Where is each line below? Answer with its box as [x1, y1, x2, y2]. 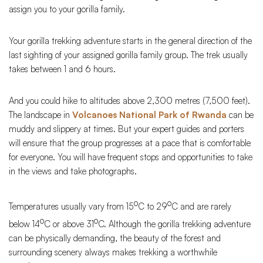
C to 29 [138, 201, 167, 213]
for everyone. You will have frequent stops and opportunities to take [9, 151, 252, 163]
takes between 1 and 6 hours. [9, 63, 116, 75]
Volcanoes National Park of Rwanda [72, 109, 227, 121]
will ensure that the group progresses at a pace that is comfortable [9, 137, 251, 149]
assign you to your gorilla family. [9, 4, 125, 15]
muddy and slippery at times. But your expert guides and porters [9, 123, 244, 135]
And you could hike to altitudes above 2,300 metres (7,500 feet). [9, 95, 250, 107]
